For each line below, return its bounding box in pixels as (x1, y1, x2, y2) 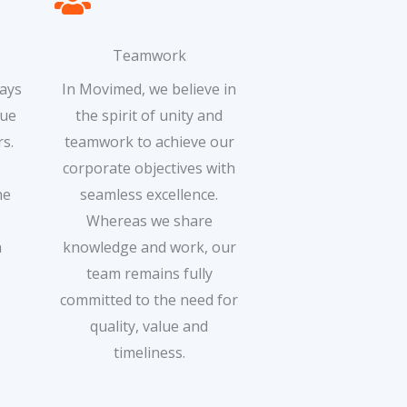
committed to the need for (60, 289, 238, 310)
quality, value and (90, 315, 208, 336)
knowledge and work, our (62, 236, 236, 257)
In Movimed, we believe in (62, 78, 236, 99)
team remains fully (85, 263, 213, 283)
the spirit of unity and (75, 104, 223, 125)
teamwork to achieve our (64, 131, 234, 152)
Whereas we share (85, 210, 213, 231)
